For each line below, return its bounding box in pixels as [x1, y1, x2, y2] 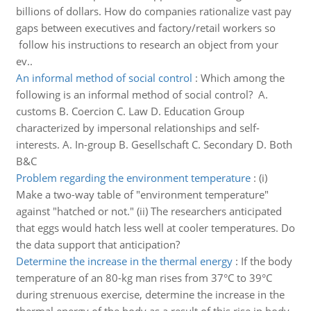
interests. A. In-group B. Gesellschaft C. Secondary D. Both [15, 137, 292, 151]
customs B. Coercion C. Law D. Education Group [15, 104, 244, 118]
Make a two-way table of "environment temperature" [15, 187, 269, 201]
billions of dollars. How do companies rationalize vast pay [15, 4, 292, 18]
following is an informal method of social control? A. [15, 87, 268, 101]
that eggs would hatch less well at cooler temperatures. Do [15, 221, 295, 235]
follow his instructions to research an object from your [15, 37, 278, 51]
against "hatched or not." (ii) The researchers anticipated [15, 204, 282, 218]
